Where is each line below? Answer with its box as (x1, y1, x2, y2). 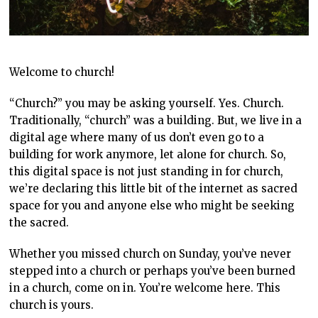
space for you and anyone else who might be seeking (9, 199, 295, 213)
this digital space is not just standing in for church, (9, 165, 284, 179)
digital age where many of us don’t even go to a (9, 131, 265, 145)
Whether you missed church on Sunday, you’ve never (9, 247, 292, 261)
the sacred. (9, 216, 70, 230)
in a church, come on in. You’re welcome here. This (9, 281, 281, 295)
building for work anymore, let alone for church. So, (9, 148, 287, 162)
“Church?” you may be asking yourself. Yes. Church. (9, 97, 285, 111)
